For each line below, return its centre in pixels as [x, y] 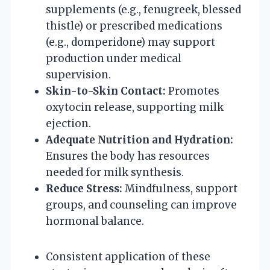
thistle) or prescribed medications [134, 26]
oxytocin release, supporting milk [135, 107]
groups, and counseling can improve [141, 205]
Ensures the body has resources [128, 156]
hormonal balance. [95, 221]
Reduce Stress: [84, 188]
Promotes [193, 91]
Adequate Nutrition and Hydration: [140, 140]
